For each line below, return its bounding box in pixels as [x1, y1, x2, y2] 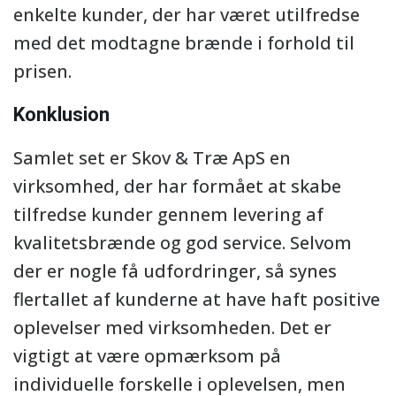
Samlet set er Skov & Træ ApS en [13, 146, 291, 170]
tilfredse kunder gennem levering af [13, 202, 324, 226]
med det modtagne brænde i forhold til [13, 31, 354, 55]
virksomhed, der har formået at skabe [13, 174, 341, 198]
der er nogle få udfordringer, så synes [13, 259, 337, 283]
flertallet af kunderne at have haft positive [13, 287, 380, 311]
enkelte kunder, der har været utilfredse [13, 3, 360, 27]
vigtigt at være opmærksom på [13, 344, 281, 368]
